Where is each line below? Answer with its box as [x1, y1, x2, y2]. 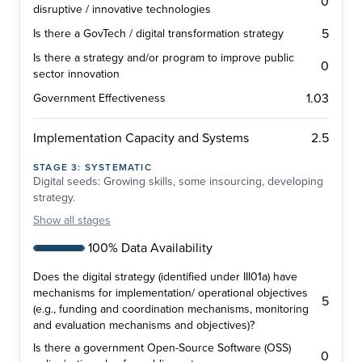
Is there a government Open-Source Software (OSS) [33, 341, 291, 356]
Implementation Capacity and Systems [33, 130, 249, 147]
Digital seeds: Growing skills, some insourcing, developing [33, 175, 323, 189]
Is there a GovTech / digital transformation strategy [33, 27, 284, 41]
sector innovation [33, 67, 120, 82]
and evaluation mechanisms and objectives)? [33, 318, 255, 333]
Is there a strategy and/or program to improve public [33, 51, 294, 65]
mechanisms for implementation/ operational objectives [33, 286, 308, 301]
